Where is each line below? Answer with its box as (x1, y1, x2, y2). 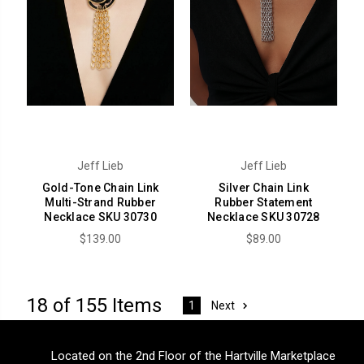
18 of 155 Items (27, 294, 162, 318)
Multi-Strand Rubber (45, 196, 157, 210)
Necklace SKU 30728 (207, 210, 320, 224)
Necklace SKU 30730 (44, 210, 157, 224)
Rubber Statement (214, 196, 313, 210)
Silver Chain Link (218, 181, 309, 195)
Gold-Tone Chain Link (41, 181, 159, 195)
